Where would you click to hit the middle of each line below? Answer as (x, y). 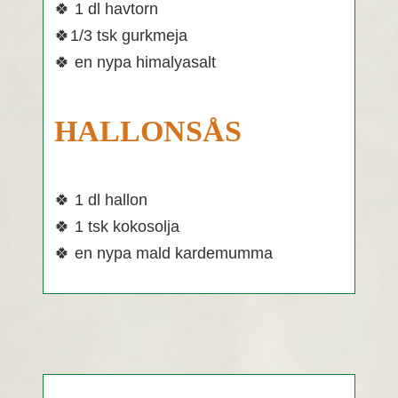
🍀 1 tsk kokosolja (117, 226)
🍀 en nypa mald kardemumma (163, 253)
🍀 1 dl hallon (101, 199)
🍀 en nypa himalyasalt (135, 63)
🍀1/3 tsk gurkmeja (121, 36)
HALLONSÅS (148, 131)
